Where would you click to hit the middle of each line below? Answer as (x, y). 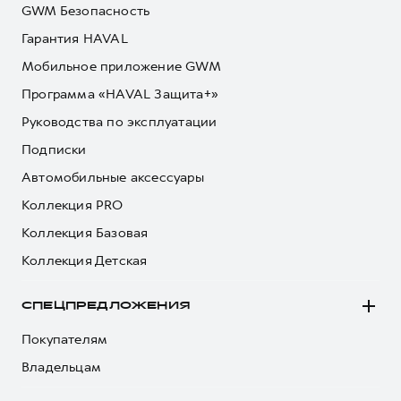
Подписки (54, 150)
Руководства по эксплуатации (119, 122)
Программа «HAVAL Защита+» (120, 94)
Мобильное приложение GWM (121, 67)
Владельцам (61, 367)
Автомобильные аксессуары (113, 178)
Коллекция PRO (73, 205)
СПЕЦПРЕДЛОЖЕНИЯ (106, 306)
